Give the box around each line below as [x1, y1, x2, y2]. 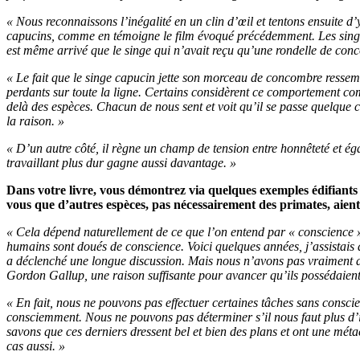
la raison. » [6, 114, 64, 128]
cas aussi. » [6, 339, 65, 353]
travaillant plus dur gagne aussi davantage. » [6, 156, 236, 170]
